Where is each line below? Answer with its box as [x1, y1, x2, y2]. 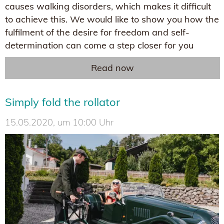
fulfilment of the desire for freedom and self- [5, 26, 189, 38]
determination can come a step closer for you [5, 39, 193, 51]
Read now [91, 62, 134, 74]
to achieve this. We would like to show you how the [5, 13, 219, 25]
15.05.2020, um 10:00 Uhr [5, 116, 113, 128]
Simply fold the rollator [5, 95, 120, 109]
